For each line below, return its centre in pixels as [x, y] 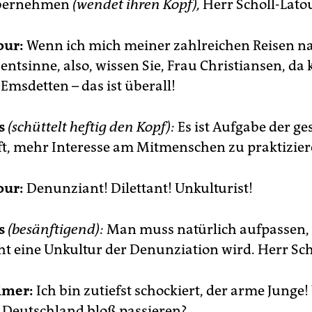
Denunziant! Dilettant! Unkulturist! [138, 188]
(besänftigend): [56, 229]
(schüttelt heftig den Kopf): [91, 127]
